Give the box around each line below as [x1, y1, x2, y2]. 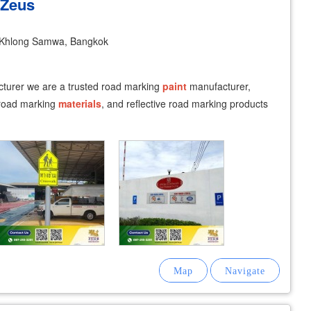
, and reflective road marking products [101, 96, 268, 110]
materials [58, 96, 101, 110]
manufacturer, [187, 79, 251, 93]
